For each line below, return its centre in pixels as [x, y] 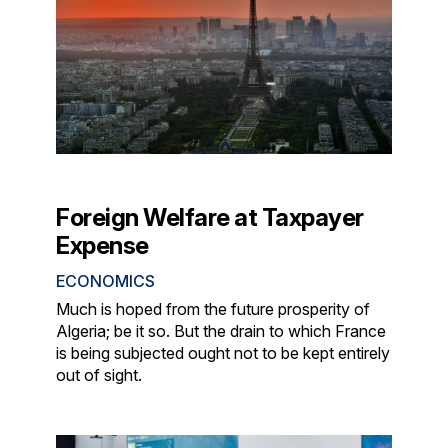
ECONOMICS [106, 280]
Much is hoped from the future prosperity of [213, 308]
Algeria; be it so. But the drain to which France [221, 330]
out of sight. [99, 374]
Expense [102, 245]
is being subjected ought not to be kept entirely [223, 352]
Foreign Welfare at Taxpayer [210, 217]
